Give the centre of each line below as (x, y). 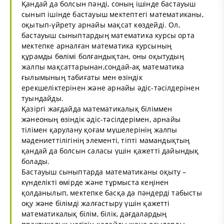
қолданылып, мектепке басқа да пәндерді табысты (112, 192)
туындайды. (42, 98)
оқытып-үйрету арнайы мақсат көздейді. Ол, (101, 24)
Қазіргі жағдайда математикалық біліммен (97, 108)
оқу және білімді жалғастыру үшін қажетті (96, 203)
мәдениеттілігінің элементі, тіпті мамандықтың (106, 140)
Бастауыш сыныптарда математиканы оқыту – (104, 171)
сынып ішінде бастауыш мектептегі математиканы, (112, 14)
